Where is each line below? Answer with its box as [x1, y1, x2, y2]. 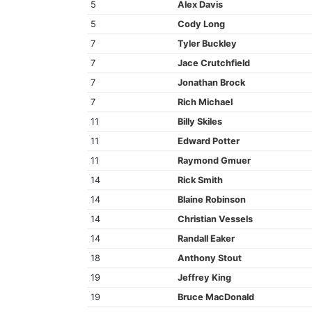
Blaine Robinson [177, 194, 246, 205]
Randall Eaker [177, 233, 235, 244]
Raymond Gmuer [177, 155, 251, 166]
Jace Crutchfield [177, 57, 250, 68]
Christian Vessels [177, 213, 253, 224]
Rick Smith [177, 174, 223, 185]
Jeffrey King [177, 272, 231, 283]
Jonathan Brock [177, 77, 245, 88]
